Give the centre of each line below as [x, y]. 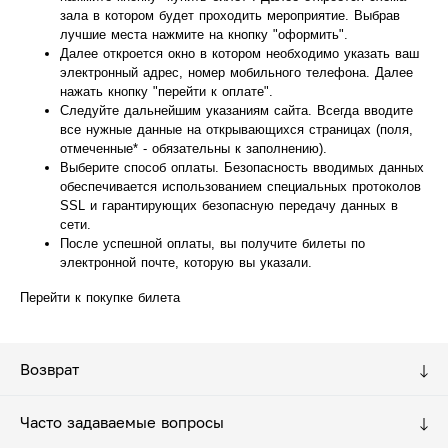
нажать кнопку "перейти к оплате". [166, 91]
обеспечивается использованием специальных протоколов [240, 186]
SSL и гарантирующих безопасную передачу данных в [229, 205]
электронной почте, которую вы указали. [188, 262]
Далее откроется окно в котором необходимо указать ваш [239, 53]
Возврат [49, 369]
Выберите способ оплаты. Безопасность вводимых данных [242, 167]
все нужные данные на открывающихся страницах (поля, [236, 129]
